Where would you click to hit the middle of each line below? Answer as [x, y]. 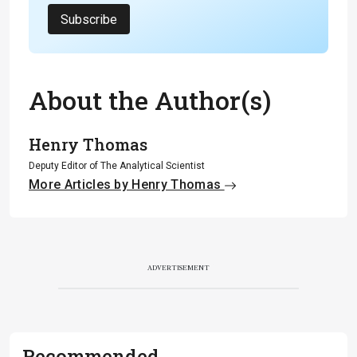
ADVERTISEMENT [178, 268]
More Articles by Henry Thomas [127, 184]
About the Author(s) [150, 100]
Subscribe [89, 19]
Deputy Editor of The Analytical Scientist [117, 166]
